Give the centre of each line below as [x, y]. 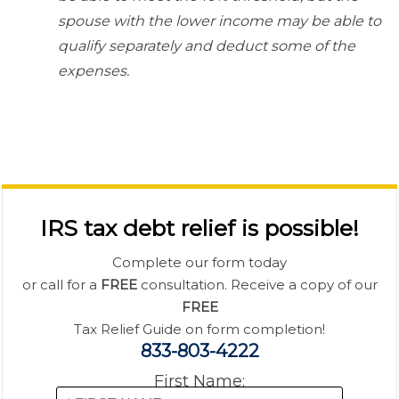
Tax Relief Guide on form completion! [199, 330]
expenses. [94, 71]
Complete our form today [199, 263]
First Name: [199, 381]
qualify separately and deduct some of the [207, 46]
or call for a [61, 285]
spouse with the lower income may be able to [220, 21]
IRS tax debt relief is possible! [199, 228]
